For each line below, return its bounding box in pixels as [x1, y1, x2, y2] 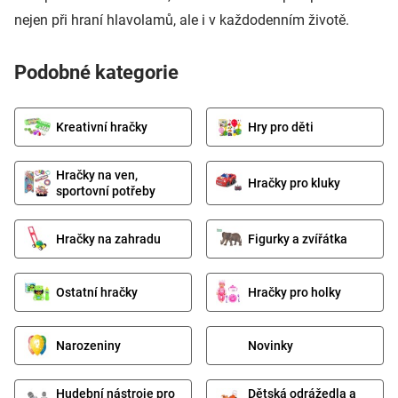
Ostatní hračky [56, 284, 138, 299]
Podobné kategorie [14, 60, 179, 84]
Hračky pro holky [248, 284, 341, 299]
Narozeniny [56, 338, 121, 353]
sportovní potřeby [56, 183, 155, 198]
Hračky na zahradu [56, 231, 161, 246]
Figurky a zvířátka [248, 231, 347, 246]
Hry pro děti [248, 119, 314, 134]
